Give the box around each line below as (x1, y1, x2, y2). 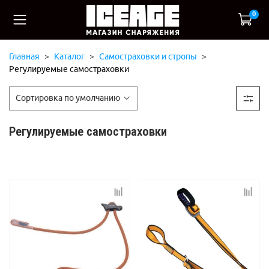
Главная (9, 51, 40, 61)
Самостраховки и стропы (99, 51, 197, 61)
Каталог (54, 51, 85, 61)
